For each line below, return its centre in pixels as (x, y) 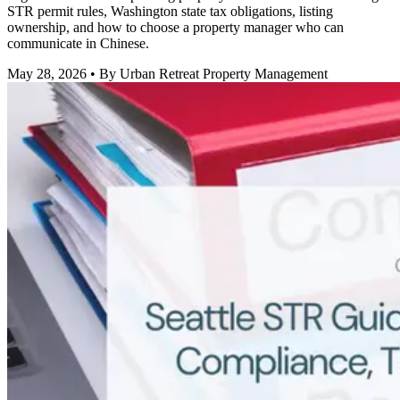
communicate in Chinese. (78, 44)
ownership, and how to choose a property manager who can (175, 28)
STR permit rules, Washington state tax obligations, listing (170, 12)
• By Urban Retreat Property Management (207, 74)
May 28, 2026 (47, 74)
